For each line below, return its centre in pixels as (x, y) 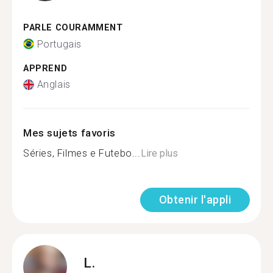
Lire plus (159, 153)
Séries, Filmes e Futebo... (82, 153)
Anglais (54, 84)
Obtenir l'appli (195, 200)
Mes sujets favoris (69, 133)
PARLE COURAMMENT (73, 28)
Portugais (59, 44)
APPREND (45, 68)
